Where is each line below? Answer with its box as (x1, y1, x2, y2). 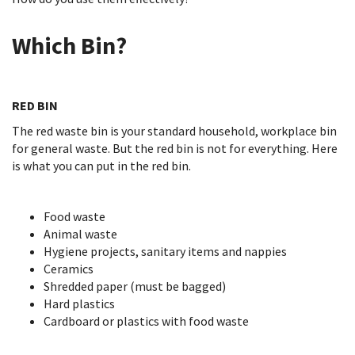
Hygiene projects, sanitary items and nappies (44, 243, 289, 259)
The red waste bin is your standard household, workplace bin (12, 123, 337, 139)
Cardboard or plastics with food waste (44, 313, 249, 329)
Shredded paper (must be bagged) (44, 278, 226, 294)
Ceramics (44, 261, 94, 277)
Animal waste (44, 226, 120, 242)
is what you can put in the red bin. (12, 158, 193, 174)
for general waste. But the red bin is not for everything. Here (12, 140, 338, 156)
